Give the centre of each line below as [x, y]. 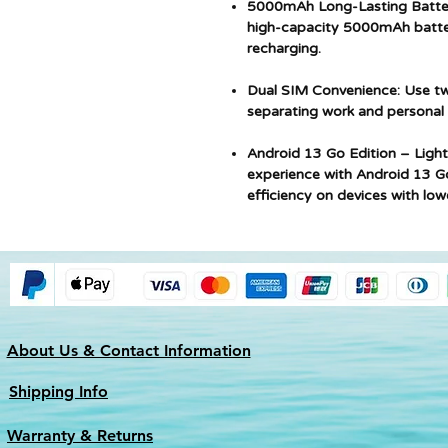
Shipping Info [58, 391]
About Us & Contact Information [128, 350]
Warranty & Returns [80, 435]
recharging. [284, 48]
